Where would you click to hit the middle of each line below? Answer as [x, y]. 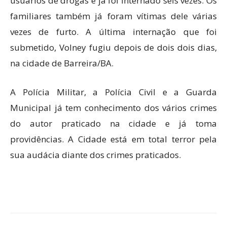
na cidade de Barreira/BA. [62, 63]
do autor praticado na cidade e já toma [113, 123]
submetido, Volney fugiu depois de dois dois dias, [113, 47]
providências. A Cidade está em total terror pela [113, 139]
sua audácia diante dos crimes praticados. [96, 155]
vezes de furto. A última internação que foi [113, 32]
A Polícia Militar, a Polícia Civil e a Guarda [113, 92]
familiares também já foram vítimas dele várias [113, 16]
